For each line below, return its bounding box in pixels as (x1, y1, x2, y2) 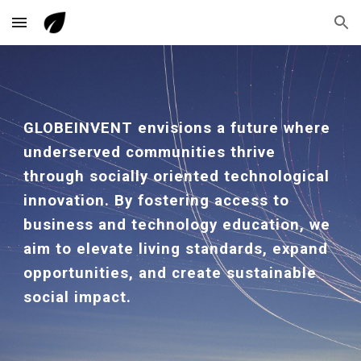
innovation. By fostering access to (23, 192, 290, 210)
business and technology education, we (23, 216, 331, 234)
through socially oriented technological (23, 168, 330, 185)
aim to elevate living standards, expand (23, 240, 329, 258)
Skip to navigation (247, 23, 348, 37)
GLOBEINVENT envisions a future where (23, 119, 331, 137)
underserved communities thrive (23, 143, 276, 161)
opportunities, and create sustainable (23, 264, 317, 282)
